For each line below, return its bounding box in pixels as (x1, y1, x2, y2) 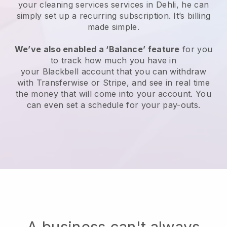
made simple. (88, 22, 139, 32)
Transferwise (36, 78, 89, 88)
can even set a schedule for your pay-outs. (26, 100, 201, 110)
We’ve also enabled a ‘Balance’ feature (14, 44, 180, 55)
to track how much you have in (50, 55, 177, 66)
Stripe (102, 78, 127, 88)
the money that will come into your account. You (15, 89, 212, 99)
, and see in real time (126, 78, 210, 88)
